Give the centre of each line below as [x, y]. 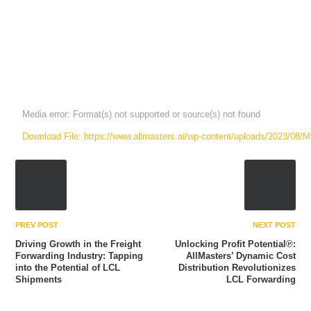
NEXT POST [274, 225]
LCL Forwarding [261, 280]
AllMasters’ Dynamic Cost [241, 256]
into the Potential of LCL [68, 268]
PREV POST [37, 225]
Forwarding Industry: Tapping [79, 256]
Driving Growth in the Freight [78, 244]
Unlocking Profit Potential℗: [235, 244]
